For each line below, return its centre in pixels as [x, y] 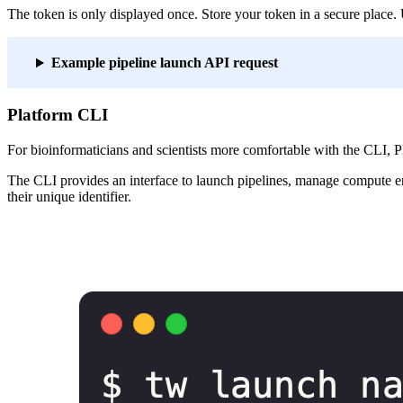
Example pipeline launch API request [164, 63]
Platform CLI [58, 114]
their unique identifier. [69, 196]
